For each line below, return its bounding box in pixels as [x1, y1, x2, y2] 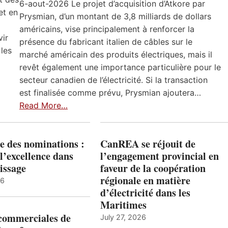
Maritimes [100, 197, 147, 213]
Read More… [19, 100, 68, 111]
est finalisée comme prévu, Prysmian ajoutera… [19, 88, 201, 98]
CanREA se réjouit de [100, 136, 195, 152]
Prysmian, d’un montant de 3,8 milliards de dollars [19, 11, 211, 22]
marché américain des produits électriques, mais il [19, 49, 212, 60]
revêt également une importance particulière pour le [19, 62, 221, 73]
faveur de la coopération [100, 161, 206, 176]
